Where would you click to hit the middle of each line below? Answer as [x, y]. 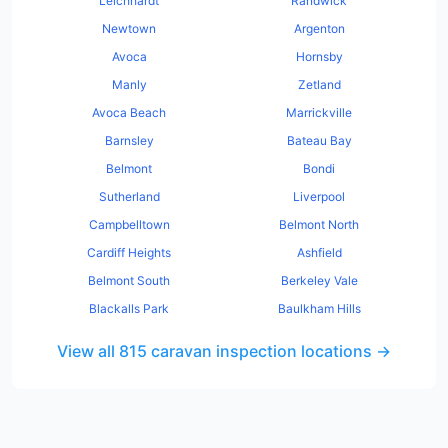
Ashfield [319, 252]
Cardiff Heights [129, 252]
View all [88, 351]
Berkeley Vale [319, 280]
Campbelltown [129, 224]
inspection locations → [301, 351]
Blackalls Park [129, 308]
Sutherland [129, 196]
